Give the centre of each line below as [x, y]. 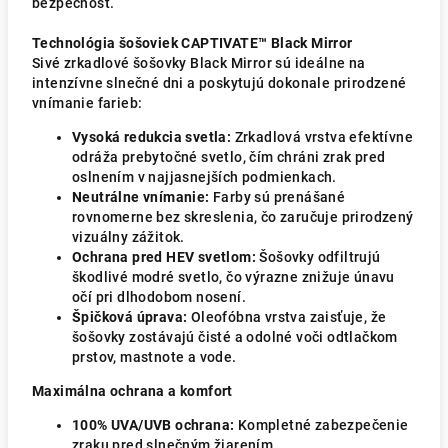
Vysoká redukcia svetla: [152, 137]
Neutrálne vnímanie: [141, 197]
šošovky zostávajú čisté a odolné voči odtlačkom [235, 337]
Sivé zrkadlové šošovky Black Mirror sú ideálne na [199, 63]
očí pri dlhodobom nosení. [159, 297]
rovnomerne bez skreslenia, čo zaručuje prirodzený [243, 217]
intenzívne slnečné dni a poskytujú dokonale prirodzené [219, 83]
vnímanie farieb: [87, 103]
